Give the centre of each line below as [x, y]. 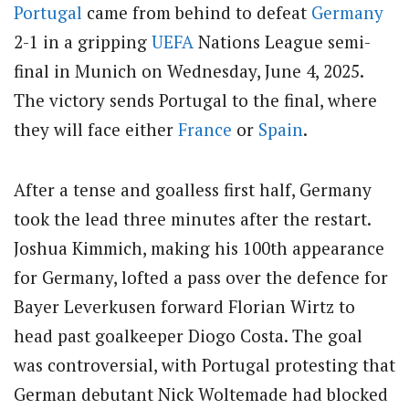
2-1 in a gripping [83, 42]
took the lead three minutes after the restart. [192, 219]
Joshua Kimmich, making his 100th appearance [199, 248]
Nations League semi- [282, 42]
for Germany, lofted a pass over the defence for [201, 278]
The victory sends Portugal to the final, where [195, 100]
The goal [327, 336]
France [205, 129]
